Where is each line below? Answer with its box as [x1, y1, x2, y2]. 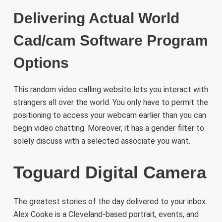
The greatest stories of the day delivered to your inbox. [13, 197, 207, 207]
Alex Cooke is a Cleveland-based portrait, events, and [13, 210, 199, 220]
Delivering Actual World [13, 9, 179, 26]
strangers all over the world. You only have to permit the [13, 97, 208, 107]
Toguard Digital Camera [13, 162, 206, 182]
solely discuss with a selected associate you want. [13, 136, 190, 146]
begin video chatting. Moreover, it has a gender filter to [13, 123, 204, 133]
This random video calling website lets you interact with [13, 84, 208, 94]
